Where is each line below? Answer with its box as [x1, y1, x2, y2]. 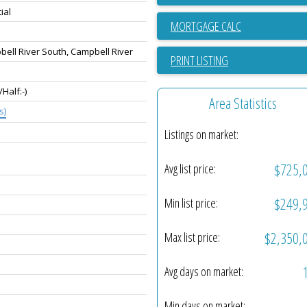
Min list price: [164, 195, 218, 212]
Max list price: [164, 229, 220, 246]
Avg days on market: [164, 263, 243, 280]
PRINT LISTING [171, 51, 228, 69]
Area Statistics [208, 92, 277, 113]
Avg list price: [164, 160, 216, 177]
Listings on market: [164, 126, 238, 143]
